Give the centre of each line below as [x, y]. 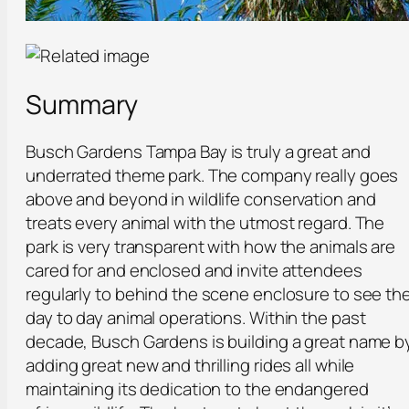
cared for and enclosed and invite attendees [194, 271]
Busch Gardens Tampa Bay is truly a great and [198, 152]
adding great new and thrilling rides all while [190, 366]
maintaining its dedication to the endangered [197, 389]
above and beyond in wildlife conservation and [201, 199]
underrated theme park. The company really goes [212, 176]
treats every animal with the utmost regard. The [205, 223]
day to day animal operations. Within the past [196, 318]
